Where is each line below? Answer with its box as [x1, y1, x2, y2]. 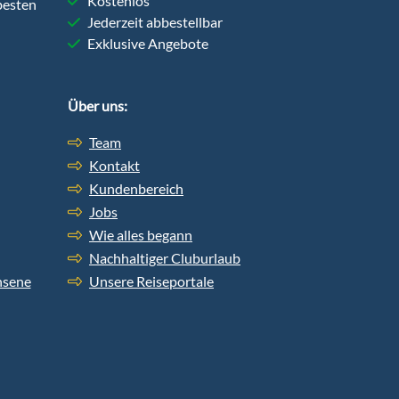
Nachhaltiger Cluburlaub [89, 249, 240, 267]
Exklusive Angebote [87, 35, 208, 53]
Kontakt [89, 157, 140, 175]
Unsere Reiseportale [89, 273, 214, 290]
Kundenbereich [89, 180, 183, 198]
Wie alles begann [89, 226, 192, 244]
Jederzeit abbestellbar [87, 13, 223, 31]
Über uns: [68, 97, 127, 115]
